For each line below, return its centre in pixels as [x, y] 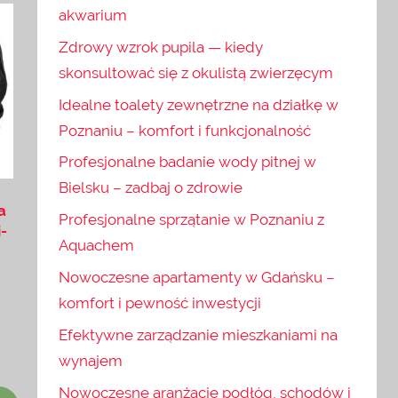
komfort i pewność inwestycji [160, 302]
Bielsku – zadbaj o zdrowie [151, 188]
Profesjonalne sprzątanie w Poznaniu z [192, 220]
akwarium [93, 16]
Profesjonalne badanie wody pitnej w [188, 162]
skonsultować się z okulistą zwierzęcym [196, 72]
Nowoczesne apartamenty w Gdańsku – [197, 277]
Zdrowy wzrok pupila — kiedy [161, 47]
